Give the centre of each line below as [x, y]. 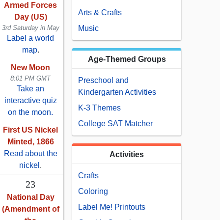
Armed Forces [30, 5]
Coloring [93, 192]
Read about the [30, 154]
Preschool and [103, 81]
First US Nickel [30, 130]
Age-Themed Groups [127, 59]
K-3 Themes [99, 108]
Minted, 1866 [30, 142]
